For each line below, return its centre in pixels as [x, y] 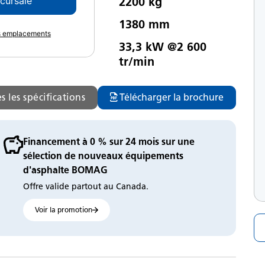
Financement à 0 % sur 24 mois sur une [109, 141]
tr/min [136, 61]
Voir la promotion [63, 209]
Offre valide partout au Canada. [85, 186]
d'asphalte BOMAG [65, 170]
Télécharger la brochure [172, 97]
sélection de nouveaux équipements [103, 156]
